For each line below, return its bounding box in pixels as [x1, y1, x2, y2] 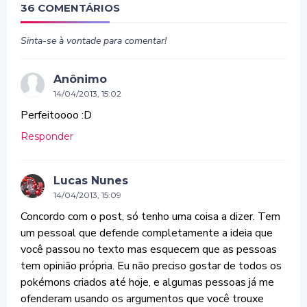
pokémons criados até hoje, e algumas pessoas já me [21, 275, 274, 290]
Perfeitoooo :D [21, 108, 92, 123]
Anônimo [53, 73, 107, 86]
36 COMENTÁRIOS [21, 1, 120, 14]
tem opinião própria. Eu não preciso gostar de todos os [21, 258, 282, 273]
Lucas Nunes [53, 174, 128, 187]
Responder [21, 130, 73, 143]
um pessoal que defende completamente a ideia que [21, 225, 273, 241]
